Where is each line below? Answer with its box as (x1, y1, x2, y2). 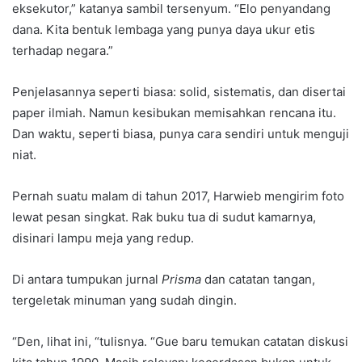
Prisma (162, 271, 201, 288)
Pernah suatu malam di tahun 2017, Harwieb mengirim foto (12, 188, 344, 204)
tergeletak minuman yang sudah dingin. (12, 293, 237, 309)
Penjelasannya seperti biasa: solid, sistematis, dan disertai (12, 84, 346, 100)
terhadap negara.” (12, 43, 113, 59)
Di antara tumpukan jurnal (12, 271, 162, 288)
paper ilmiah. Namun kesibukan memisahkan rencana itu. (12, 105, 336, 121)
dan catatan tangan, (201, 271, 315, 288)
